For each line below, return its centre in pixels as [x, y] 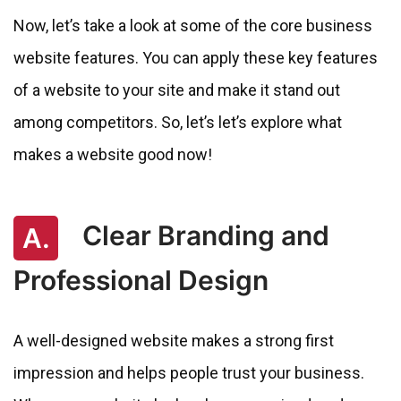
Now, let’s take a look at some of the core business [193, 25]
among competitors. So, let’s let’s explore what [178, 122]
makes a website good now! [113, 154]
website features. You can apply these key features [196, 57]
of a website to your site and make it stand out [177, 90]
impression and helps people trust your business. [189, 373]
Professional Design [141, 281]
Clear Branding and [203, 235]
